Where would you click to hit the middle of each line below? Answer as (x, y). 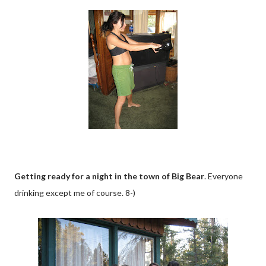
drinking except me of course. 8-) (75, 193)
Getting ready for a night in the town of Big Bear (109, 176)
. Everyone (224, 176)
